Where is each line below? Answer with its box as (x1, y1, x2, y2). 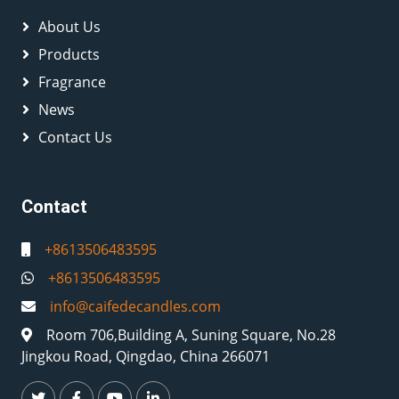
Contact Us (38, 127, 112, 147)
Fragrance (38, 72, 106, 92)
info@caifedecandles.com (50, 297, 221, 316)
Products (38, 45, 100, 64)
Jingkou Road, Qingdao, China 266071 (21, 346, 270, 366)
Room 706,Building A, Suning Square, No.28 (46, 325, 336, 345)
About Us (38, 17, 101, 37)
